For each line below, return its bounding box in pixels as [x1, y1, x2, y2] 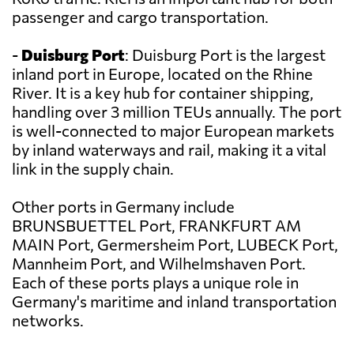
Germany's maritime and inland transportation [12, 292, 337, 311]
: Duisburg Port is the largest [125, 45, 326, 65]
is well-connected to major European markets [12, 121, 334, 141]
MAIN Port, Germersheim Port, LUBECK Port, [12, 235, 338, 254]
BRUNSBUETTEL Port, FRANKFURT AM [12, 216, 301, 235]
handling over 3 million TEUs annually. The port [12, 102, 341, 122]
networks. [12, 311, 84, 330]
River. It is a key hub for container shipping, [12, 83, 314, 103]
